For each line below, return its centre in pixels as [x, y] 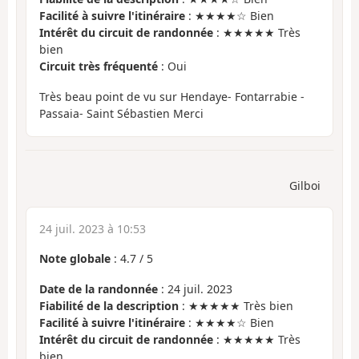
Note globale [75, 258]
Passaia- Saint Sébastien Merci [121, 114]
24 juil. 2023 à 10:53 [93, 228]
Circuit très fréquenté [99, 66]
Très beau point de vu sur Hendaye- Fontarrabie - [172, 97]
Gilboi [305, 185]
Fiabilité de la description [109, 306]
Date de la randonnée [99, 289]
